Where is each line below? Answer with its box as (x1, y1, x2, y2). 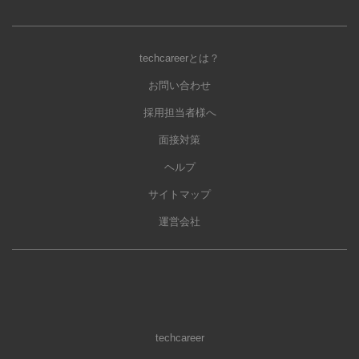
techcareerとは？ (139, 52, 220, 65)
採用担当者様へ (143, 107, 216, 119)
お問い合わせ (148, 79, 211, 92)
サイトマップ (148, 188, 211, 201)
